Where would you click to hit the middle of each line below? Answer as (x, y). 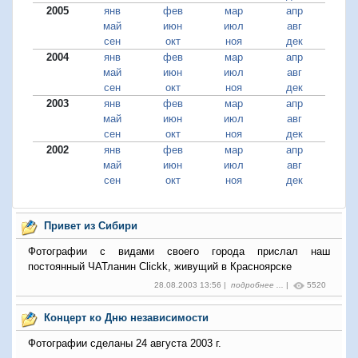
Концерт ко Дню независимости (126, 318)
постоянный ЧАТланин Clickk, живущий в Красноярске (160, 267)
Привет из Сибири (90, 226)
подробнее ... (257, 285)
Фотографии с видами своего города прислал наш (179, 251)
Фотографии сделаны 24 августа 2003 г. (125, 343)
